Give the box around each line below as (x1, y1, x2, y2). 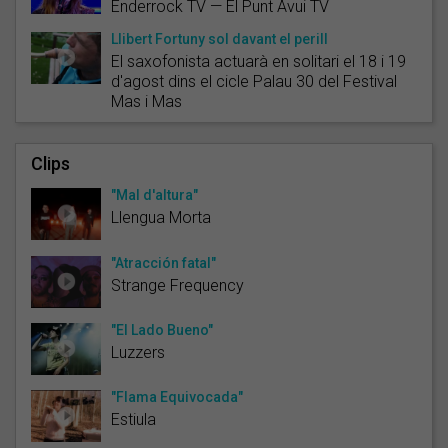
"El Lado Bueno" (111, 321, 213, 338)
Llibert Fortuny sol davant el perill (111, 30, 328, 47)
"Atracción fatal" (111, 254, 216, 271)
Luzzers (111, 342, 165, 362)
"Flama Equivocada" (111, 388, 243, 405)
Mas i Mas (111, 91, 182, 111)
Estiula (111, 409, 156, 429)
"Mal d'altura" (111, 186, 198, 203)
